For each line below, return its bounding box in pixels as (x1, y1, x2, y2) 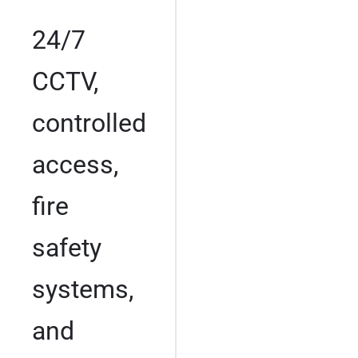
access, (32, 149, 118, 180)
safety (32, 232, 101, 263)
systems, (32, 273, 133, 304)
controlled (32, 107, 146, 138)
